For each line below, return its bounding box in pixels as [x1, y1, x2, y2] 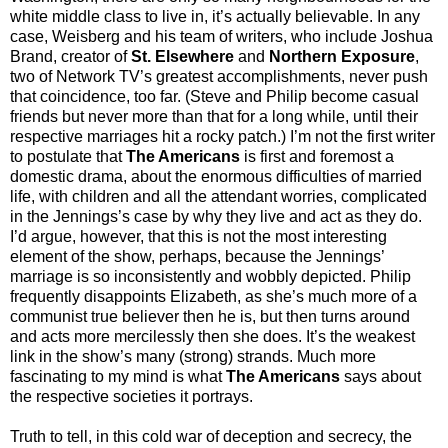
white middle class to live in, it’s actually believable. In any [10, 7, 420, 25]
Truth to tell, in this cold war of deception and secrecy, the [10, 427, 412, 445]
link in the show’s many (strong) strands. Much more [10, 347, 376, 365]
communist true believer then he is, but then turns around [10, 307, 410, 325]
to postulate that [10, 147, 126, 165]
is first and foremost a [240, 147, 394, 165]
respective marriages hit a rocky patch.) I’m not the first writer [10, 127, 435, 145]
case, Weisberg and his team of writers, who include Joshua [10, 27, 433, 45]
